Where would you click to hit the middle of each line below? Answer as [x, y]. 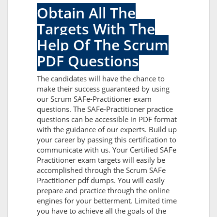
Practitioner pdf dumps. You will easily [101, 180]
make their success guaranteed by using [103, 89]
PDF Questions [88, 61]
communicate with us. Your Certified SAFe [107, 150]
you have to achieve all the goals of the [101, 211]
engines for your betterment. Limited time [107, 201]
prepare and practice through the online [103, 191]
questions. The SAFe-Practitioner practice [105, 109]
